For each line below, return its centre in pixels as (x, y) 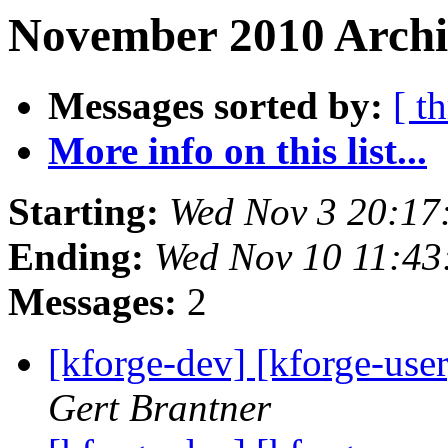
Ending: (76, 257)
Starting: (83, 212)
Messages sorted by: (215, 106)
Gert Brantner (159, 408)
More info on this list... (237, 151)
